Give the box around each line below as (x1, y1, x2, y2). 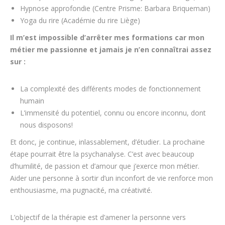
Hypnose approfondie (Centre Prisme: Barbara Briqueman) (20, 4, 210, 14)
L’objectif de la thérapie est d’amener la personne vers (10, 212, 186, 222)
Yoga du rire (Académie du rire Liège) (20, 16, 140, 26)
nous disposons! (20, 120, 73, 130)
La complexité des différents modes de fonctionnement (20, 84, 201, 94)
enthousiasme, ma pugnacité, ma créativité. (10, 185, 152, 195)
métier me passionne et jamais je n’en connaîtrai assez (10, 45, 211, 55)
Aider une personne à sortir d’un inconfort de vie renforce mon (10, 173, 213, 183)
